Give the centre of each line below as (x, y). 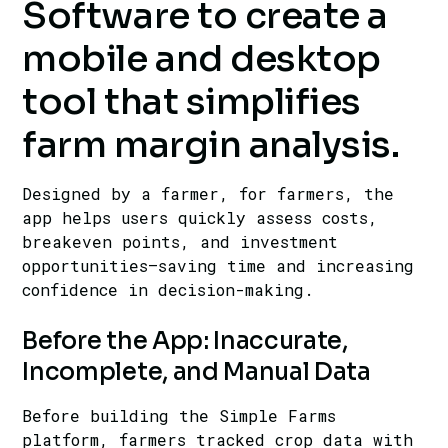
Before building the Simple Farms (179, 416)
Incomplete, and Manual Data (196, 372)
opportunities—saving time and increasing (218, 266)
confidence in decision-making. (168, 290)
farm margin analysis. (211, 145)
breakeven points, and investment (180, 242)
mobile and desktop (201, 59)
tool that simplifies (191, 102)
